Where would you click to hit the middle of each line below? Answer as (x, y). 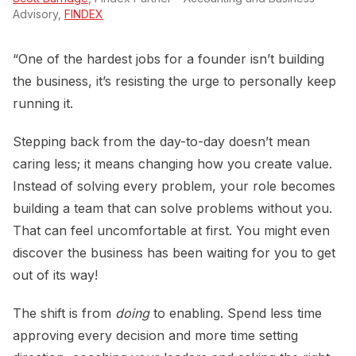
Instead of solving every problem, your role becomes (174, 186)
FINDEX (84, 14)
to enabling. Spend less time (236, 313)
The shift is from (64, 313)
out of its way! (55, 275)
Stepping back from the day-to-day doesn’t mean (161, 142)
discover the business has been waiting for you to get (174, 253)
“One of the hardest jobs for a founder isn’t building (168, 59)
